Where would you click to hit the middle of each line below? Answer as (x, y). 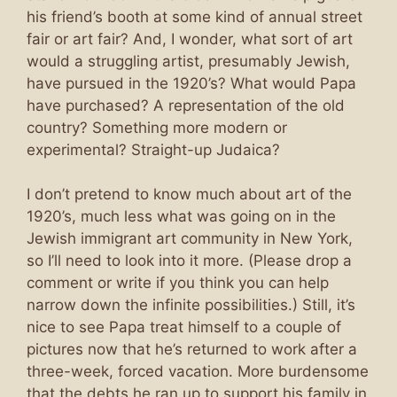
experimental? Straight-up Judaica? (153, 149)
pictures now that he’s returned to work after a (192, 349)
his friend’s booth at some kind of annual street (195, 16)
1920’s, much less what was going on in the (181, 216)
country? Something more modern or (157, 127)
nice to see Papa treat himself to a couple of (184, 327)
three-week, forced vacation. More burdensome (198, 371)
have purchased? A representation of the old (186, 105)
